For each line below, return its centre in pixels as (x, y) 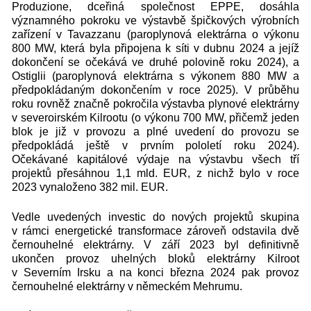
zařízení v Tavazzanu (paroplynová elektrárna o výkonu (155, 34)
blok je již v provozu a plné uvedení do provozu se (155, 132)
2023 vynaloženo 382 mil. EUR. (90, 187)
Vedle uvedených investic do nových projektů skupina (155, 217)
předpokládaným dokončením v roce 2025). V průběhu (155, 90)
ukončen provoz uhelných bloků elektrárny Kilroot (155, 258)
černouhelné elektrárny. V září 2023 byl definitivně (155, 244)
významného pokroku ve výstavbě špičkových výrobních (155, 20)
